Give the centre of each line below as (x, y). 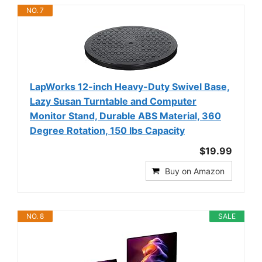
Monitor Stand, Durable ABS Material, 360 (125, 116)
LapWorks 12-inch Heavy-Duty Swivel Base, (130, 86)
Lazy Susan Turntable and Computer (113, 101)
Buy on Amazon (195, 171)
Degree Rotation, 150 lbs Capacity (107, 130)
